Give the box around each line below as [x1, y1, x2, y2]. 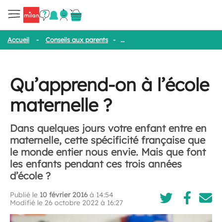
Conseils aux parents [46, 36, 108, 44]
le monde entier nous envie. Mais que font [10, 146, 206, 158]
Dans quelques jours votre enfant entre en [10, 122, 207, 134]
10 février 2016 [40, 190, 88, 199]
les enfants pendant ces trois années [10, 158, 182, 170]
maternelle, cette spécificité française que [10, 134, 205, 146]
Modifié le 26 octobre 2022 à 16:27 [10, 198, 123, 207]
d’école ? [10, 169, 51, 182]
